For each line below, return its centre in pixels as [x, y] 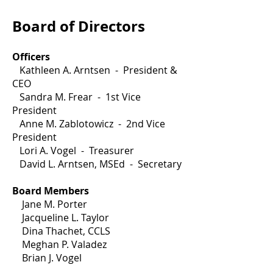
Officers [32, 57]
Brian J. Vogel [47, 258]
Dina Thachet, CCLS [61, 231]
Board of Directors [80, 26]
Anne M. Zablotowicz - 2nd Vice [89, 124]
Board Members [51, 191]
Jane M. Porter [50, 204]
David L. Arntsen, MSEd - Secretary [97, 164]
